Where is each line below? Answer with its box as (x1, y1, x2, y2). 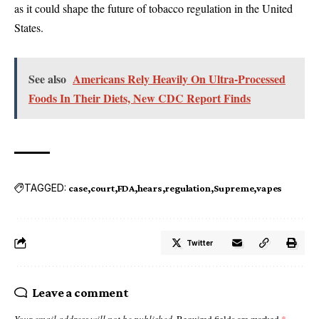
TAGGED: (24, 182, 66, 194)
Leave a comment (31, 285, 129, 300)
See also (28, 70, 66, 87)
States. (14, 20, 43, 36)
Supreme (213, 182, 254, 194)
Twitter (187, 238, 213, 247)
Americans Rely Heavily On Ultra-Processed (73, 70, 286, 87)
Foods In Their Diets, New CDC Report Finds (28, 89, 251, 106)
